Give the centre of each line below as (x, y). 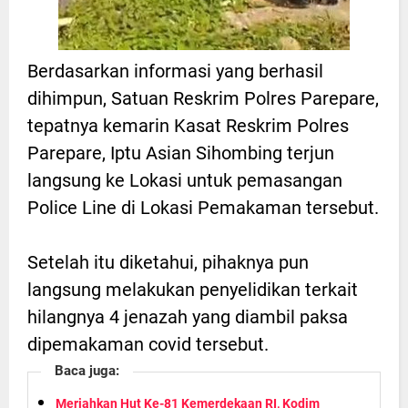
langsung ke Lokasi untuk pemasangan (185, 180)
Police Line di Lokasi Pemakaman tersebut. (203, 207)
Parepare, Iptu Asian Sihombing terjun (181, 153)
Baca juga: (87, 370)
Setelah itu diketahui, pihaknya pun (168, 262)
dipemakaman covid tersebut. (148, 344)
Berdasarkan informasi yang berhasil (175, 71)
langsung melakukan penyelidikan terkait (193, 289)
